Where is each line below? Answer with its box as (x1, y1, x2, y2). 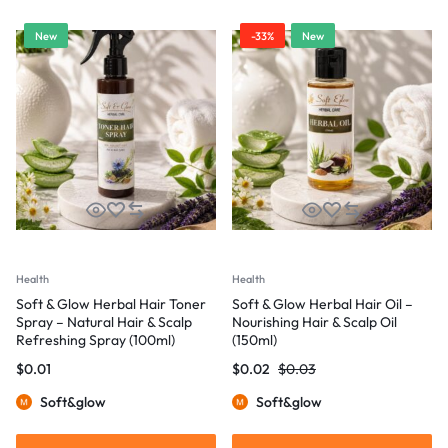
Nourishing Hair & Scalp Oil (232, 313, 397, 331)
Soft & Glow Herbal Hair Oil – (232, 295, 413, 313)
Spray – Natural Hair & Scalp (16, 313, 192, 331)
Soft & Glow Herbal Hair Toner (16, 295, 206, 313)
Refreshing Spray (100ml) (16, 331, 175, 349)
